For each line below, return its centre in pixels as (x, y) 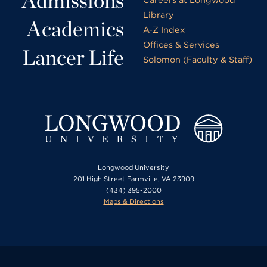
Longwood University (133, 168)
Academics (75, 29)
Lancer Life (73, 58)
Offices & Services (181, 44)
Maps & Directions (133, 202)
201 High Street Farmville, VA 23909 (133, 179)
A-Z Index (164, 29)
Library (159, 14)
